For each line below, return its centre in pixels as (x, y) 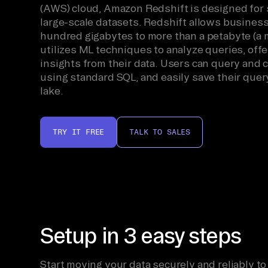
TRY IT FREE (79, 132)
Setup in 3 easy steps (141, 236)
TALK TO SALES (160, 132)
